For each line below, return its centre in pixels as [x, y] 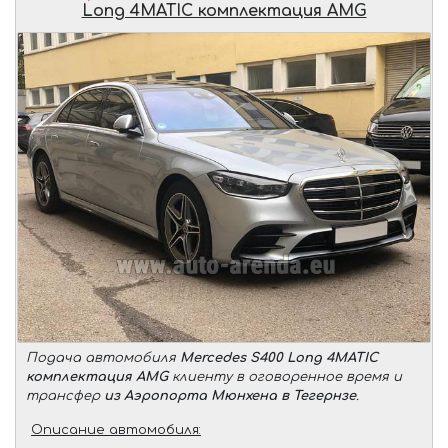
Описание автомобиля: [116, 430]
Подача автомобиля [103, 358]
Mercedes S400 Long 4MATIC [279, 358]
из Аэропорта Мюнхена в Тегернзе [230, 396]
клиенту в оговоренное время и [285, 377]
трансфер [65, 396]
